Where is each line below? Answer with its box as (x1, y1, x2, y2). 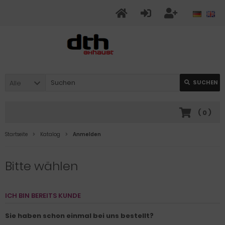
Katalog (40, 131, 60, 138)
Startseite (5, 131, 28, 138)
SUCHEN (193, 78, 218, 86)
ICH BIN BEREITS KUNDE (5, 191, 81, 200)
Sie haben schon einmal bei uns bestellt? (5, 211, 154, 220)
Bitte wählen (5, 158, 78, 174)
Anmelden (73, 131, 101, 138)
